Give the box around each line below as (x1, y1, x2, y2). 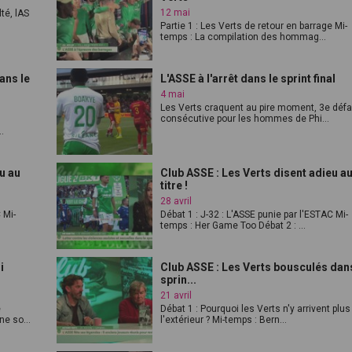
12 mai (160, 7, 191, 18)
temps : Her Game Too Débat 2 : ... (160, 220, 306, 231)
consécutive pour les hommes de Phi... (160, 113, 330, 124)
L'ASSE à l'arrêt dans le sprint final (160, 72, 336, 85)
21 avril (160, 290, 192, 301)
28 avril (160, 196, 192, 207)
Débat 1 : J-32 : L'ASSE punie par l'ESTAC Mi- (160, 209, 349, 220)
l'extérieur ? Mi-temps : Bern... (160, 314, 288, 325)
